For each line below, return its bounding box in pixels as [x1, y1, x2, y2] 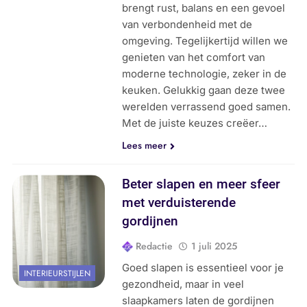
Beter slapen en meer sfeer [122, 176, 281, 193]
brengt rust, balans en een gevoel [122, 1, 286, 15]
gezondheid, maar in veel [122, 278, 245, 291]
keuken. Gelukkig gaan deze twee [122, 84, 286, 97]
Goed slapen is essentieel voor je [122, 261, 284, 275]
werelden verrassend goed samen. [122, 100, 291, 114]
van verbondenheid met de [122, 18, 253, 32]
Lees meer [122, 138, 167, 153]
